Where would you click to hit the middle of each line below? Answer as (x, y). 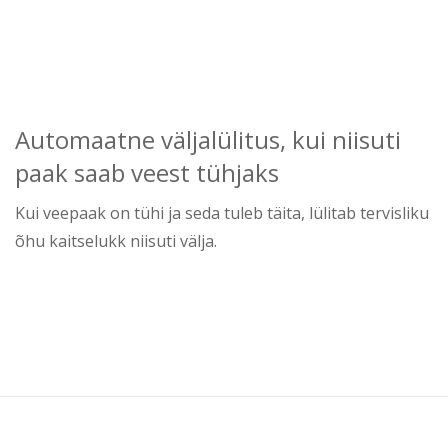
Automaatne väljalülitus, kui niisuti (208, 140)
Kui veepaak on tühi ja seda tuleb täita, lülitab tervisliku (222, 213)
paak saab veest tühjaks (147, 173)
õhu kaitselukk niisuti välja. (116, 241)
